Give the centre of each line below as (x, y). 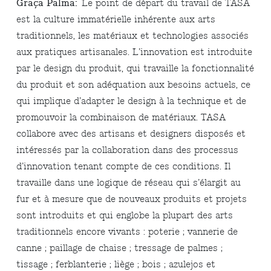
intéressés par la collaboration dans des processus (128, 151)
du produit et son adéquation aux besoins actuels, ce (134, 85)
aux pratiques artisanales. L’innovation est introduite (135, 53)
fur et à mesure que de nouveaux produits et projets (132, 200)
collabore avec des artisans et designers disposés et (131, 134)
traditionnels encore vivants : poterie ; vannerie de (127, 232)
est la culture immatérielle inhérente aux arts (116, 20)
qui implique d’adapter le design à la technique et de (132, 102)
